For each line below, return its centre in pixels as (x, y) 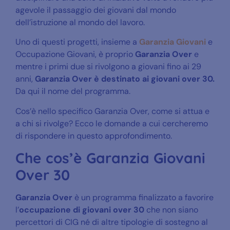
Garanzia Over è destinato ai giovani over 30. (125, 79)
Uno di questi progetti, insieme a (77, 42)
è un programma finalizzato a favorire (143, 198)
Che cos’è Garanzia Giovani (110, 158)
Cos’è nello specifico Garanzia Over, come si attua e (112, 111)
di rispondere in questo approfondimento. (94, 136)
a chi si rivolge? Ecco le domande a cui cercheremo (112, 123)
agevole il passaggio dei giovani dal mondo (96, 10)
